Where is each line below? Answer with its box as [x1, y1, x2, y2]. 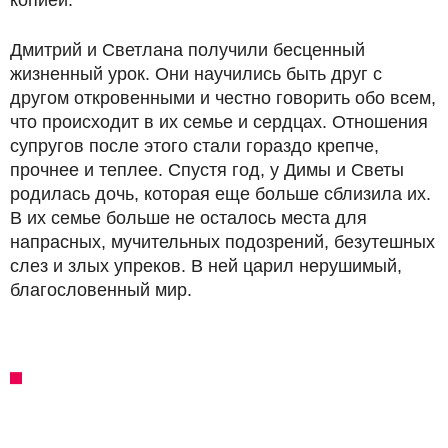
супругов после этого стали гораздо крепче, [10, 136, 379, 156]
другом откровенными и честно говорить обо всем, [10, 88, 436, 108]
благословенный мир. [10, 280, 192, 300]
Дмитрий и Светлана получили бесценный [10, 40, 365, 60]
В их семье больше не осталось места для [10, 208, 367, 228]
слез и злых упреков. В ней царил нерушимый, [10, 256, 402, 276]
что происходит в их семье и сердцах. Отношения [10, 112, 428, 132]
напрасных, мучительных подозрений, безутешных [10, 232, 435, 252]
